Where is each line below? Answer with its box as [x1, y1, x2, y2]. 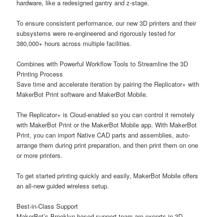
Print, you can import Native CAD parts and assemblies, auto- [16, 130, 190, 140]
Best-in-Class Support [16, 201, 78, 211]
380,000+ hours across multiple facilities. [16, 38, 132, 48]
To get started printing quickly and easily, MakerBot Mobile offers [16, 171, 199, 181]
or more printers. [16, 151, 63, 160]
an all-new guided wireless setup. [16, 181, 109, 191]
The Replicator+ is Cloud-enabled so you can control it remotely [16, 110, 195, 120]
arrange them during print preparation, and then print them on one [16, 140, 199, 150]
